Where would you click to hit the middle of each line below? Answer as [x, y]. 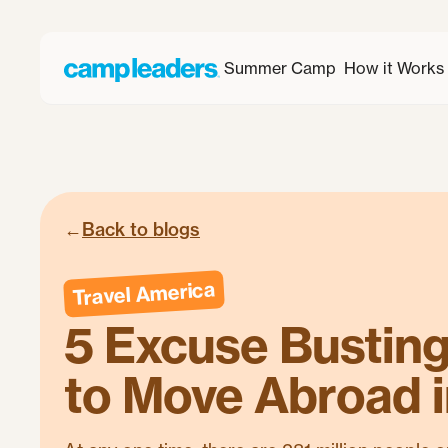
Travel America [144, 293]
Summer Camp [280, 68]
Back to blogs [141, 229]
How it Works [394, 68]
